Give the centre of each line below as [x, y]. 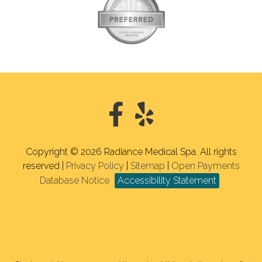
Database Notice [75, 180]
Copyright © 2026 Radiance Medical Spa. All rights [131, 151]
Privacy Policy [95, 166]
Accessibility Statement [167, 180]
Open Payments [205, 166]
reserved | [44, 166]
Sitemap [147, 166]
